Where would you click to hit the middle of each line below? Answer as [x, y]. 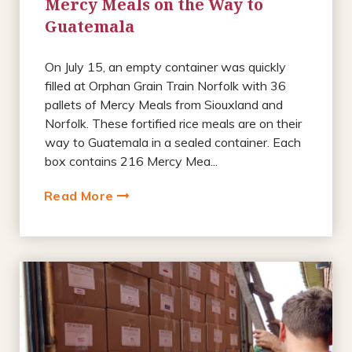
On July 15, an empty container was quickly [165, 66]
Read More [81, 195]
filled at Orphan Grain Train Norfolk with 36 [165, 85]
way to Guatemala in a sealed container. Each [173, 142]
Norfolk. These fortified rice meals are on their [173, 123]
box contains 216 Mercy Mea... [131, 161]
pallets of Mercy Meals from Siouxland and [164, 104]
